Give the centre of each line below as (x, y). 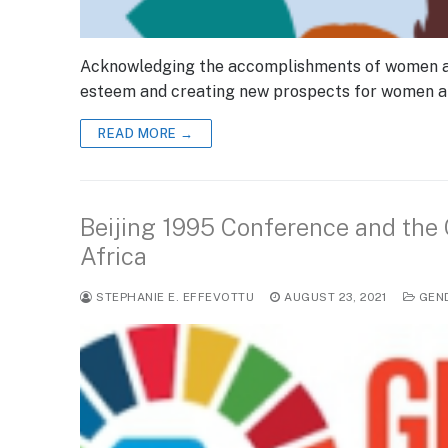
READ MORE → (146, 133)
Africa (113, 255)
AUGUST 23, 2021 (335, 296)
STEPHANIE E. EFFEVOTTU (173, 296)
